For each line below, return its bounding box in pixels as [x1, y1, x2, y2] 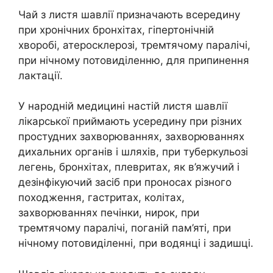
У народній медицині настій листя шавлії [18, 100, 227, 113]
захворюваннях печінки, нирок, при [18, 207, 199, 219]
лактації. [18, 69, 63, 82]
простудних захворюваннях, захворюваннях [18, 130, 244, 143]
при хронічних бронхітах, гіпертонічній [18, 23, 214, 36]
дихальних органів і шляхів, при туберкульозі [18, 146, 248, 158]
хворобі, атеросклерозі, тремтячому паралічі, [18, 38, 250, 51]
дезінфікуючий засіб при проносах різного [18, 176, 232, 189]
